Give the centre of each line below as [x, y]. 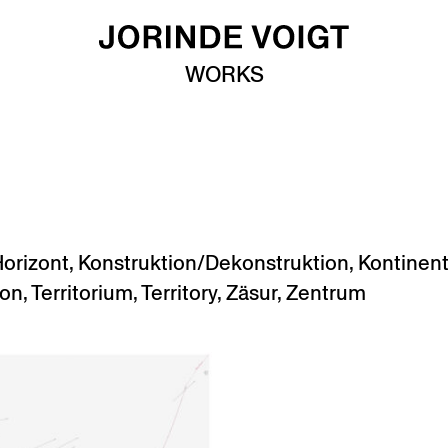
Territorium [82, 293]
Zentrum [326, 293]
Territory [179, 293]
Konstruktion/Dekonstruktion [213, 263]
